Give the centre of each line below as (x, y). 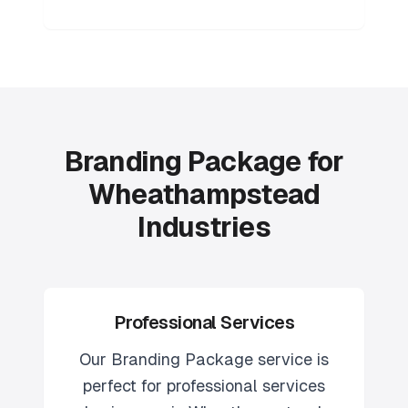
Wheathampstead (204, 194)
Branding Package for (204, 162)
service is (291, 359)
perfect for (125, 386)
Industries (204, 227)
